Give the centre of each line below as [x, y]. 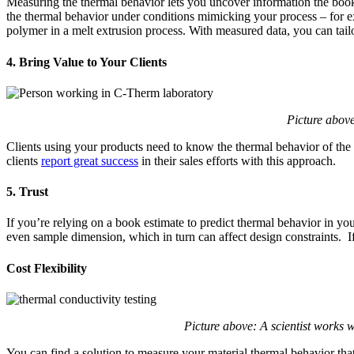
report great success [90, 160]
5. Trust [27, 192]
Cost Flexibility [47, 268]
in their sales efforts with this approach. [239, 160]
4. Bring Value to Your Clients [87, 62]
